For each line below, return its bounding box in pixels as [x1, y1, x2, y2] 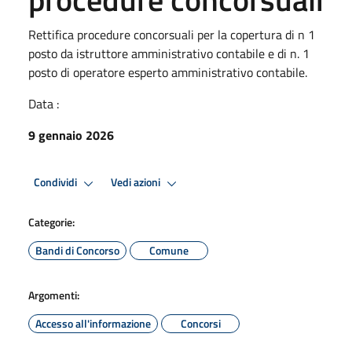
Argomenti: [28, 286, 79, 303]
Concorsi [180, 314, 221, 332]
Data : [28, 93, 59, 113]
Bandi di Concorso [35, 241, 119, 258]
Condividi [34, 174, 79, 192]
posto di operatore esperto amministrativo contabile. [28, 62, 307, 82]
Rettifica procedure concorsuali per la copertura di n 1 [28, 24, 315, 44]
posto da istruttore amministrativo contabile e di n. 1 [28, 43, 310, 63]
